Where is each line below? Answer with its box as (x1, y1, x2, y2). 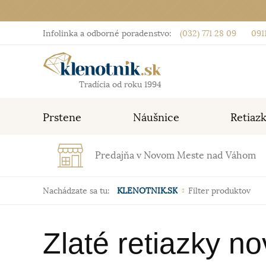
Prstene (43, 111, 81, 124)
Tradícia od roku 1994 (79, 79, 161, 90)
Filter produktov (188, 185, 251, 196)
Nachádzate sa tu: (43, 185, 110, 196)
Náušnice (132, 111, 179, 124)
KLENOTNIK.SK (117, 185, 178, 196)
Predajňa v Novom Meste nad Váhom (95, 150, 256, 161)
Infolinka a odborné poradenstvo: (43, 28, 172, 39)
